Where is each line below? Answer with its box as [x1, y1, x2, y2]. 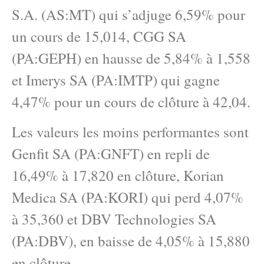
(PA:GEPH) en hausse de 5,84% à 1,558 [12, 48, 250, 68]
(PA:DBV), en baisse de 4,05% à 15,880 [12, 230, 250, 250]
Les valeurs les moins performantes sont [12, 121, 249, 141]
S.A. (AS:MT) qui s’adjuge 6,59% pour [12, 4, 245, 24]
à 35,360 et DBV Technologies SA [12, 209, 216, 229]
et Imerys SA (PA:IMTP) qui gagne [12, 70, 220, 90]
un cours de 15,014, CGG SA [12, 26, 186, 46]
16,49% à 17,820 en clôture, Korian [12, 165, 224, 185]
